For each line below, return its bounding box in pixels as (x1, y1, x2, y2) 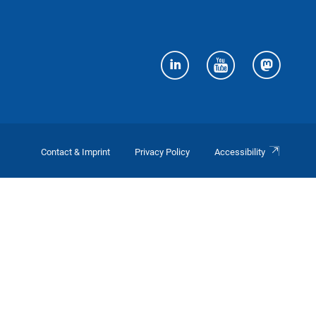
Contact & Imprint (41, 147, 111, 158)
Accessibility (214, 147, 266, 158)
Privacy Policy (135, 147, 190, 158)
